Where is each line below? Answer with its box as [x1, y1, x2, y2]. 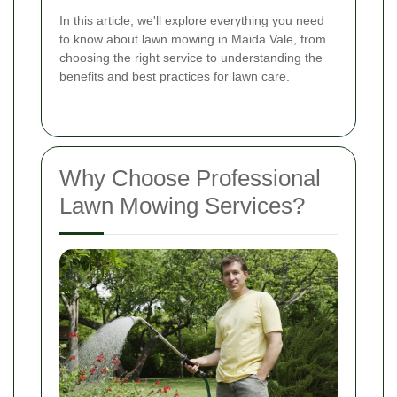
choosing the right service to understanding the [59, 51, 323, 66]
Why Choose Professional [59, 165, 321, 192]
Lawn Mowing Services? [59, 192, 305, 220]
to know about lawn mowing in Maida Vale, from [59, 32, 326, 47]
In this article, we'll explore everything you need [59, 13, 324, 28]
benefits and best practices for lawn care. [59, 69, 290, 84]
